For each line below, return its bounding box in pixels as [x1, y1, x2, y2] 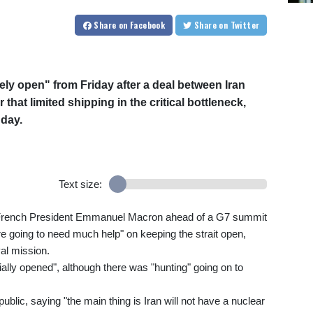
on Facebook [118, 19, 166, 31]
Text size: [58, 178, 102, 191]
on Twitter [230, 19, 260, 31]
